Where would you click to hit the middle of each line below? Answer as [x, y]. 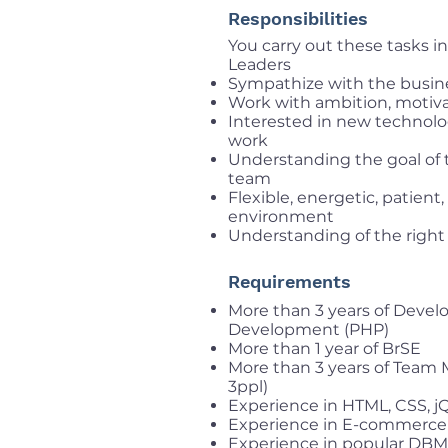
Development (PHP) [308, 329]
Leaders [259, 64]
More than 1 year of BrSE [324, 348]
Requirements [289, 281]
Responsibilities [298, 18]
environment [281, 216]
